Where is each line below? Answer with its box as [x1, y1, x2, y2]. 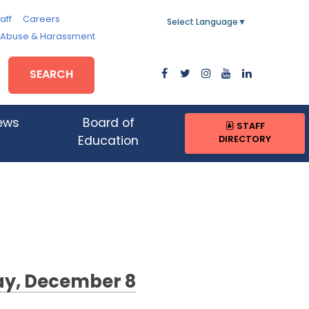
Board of [82, 118, 134, 130]
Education [78, 136, 139, 148]
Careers [22, 15, 60, 24]
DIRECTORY [219, 135, 272, 145]
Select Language [167, 19, 238, 27]
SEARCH [30, 69, 74, 81]
